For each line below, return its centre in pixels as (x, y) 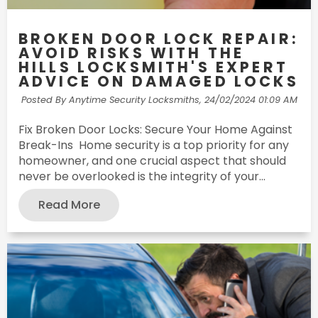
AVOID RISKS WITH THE (132, 53)
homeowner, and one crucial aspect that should (152, 160)
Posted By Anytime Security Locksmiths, (111, 100)
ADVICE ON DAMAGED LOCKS (159, 82)
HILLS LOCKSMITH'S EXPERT (153, 67)
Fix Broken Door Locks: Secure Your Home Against (155, 129)
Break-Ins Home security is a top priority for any (154, 145)
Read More (69, 204)
